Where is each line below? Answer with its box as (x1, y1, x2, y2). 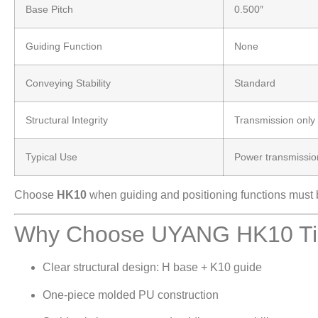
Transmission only (234, 114, 315, 126)
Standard (234, 77, 275, 89)
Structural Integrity (26, 114, 108, 126)
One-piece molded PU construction (43, 288, 219, 301)
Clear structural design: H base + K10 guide (43, 261, 262, 274)
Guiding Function (26, 40, 102, 52)
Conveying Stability (26, 77, 111, 89)
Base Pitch (26, 3, 73, 15)
